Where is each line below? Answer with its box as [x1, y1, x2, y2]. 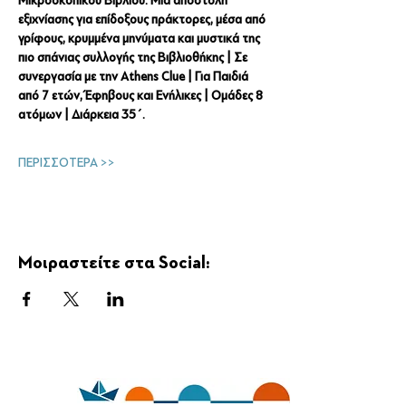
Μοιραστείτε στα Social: [18, 254, 210, 272]
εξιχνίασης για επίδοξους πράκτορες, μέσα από [18, 13, 268, 26]
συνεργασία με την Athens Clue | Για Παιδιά [18, 70, 251, 83]
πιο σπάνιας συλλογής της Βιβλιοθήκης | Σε [18, 51, 250, 64]
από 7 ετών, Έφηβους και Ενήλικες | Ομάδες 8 [18, 89, 266, 102]
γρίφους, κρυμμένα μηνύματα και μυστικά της [18, 32, 263, 45]
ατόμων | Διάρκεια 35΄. [18, 108, 145, 121]
